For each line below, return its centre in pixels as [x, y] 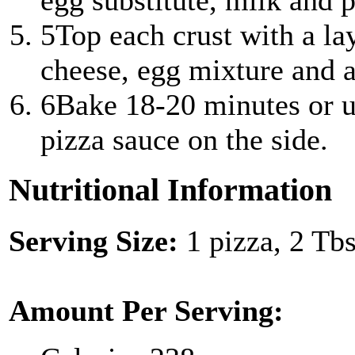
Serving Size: [97, 240]
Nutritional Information [170, 190]
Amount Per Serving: [146, 310]
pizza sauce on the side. [184, 140]
